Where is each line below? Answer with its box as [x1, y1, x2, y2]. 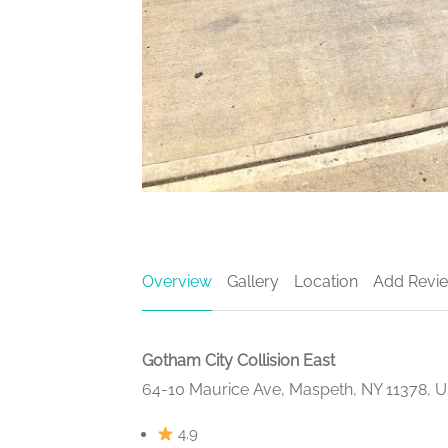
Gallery [227, 272, 279, 292]
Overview [142, 272, 212, 292]
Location [294, 272, 358, 292]
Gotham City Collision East [142, 351, 335, 371]
